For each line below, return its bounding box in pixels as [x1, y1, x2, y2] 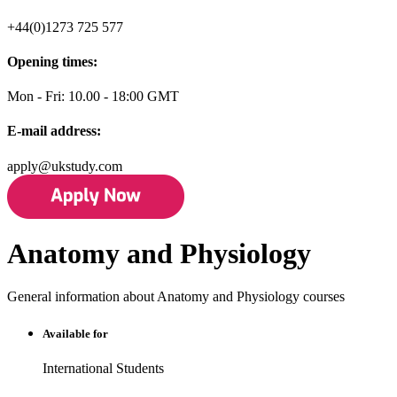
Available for [43, 326, 108, 340]
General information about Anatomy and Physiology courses [7, 289, 345, 305]
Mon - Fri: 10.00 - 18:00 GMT [7, 89, 179, 105]
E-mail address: [7, 123, 101, 139]
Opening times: [7, 53, 97, 69]
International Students [43, 360, 164, 376]
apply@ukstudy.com [7, 158, 122, 174]
